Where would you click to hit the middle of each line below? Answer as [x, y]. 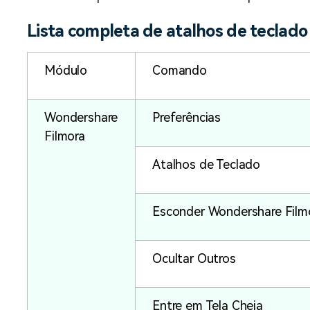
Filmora [65, 136]
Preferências [187, 118]
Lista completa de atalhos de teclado [167, 31]
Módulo [66, 71]
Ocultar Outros [194, 259]
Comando [180, 71]
